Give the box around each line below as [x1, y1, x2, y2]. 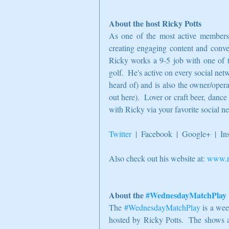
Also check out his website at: [109, 153, 207, 164]
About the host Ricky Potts [109, 17, 201, 30]
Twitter [109, 128, 131, 140]
